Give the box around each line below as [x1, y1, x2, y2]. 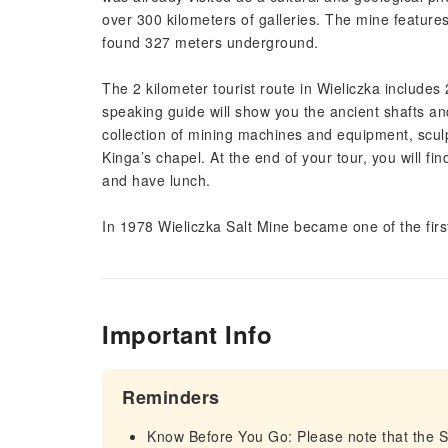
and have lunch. [102, 170, 211, 190]
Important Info [102, 317, 272, 351]
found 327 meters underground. [102, 32, 319, 52]
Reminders [122, 384, 220, 410]
